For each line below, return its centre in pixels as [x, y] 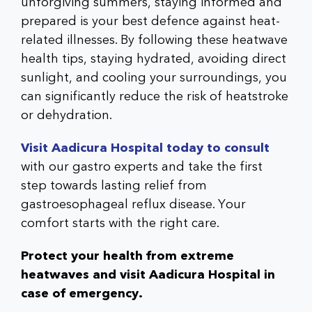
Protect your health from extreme [127, 256]
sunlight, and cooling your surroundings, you [154, 77]
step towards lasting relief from [114, 185]
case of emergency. [82, 293]
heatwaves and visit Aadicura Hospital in [148, 274]
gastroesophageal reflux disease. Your [133, 204]
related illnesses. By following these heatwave [154, 40]
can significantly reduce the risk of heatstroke [155, 96]
